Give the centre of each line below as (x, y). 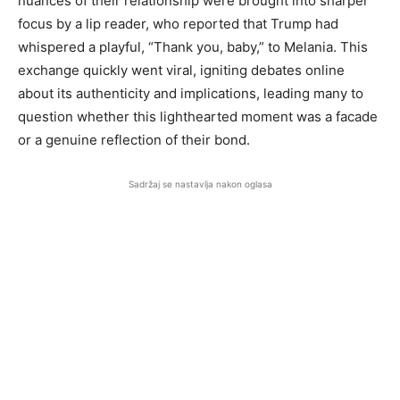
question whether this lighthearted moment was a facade (198, 117)
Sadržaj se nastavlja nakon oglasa (200, 184)
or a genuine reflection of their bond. (134, 140)
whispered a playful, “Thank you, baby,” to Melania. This (193, 47)
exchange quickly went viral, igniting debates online (181, 71)
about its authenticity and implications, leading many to (191, 94)
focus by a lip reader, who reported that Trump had (178, 24)
